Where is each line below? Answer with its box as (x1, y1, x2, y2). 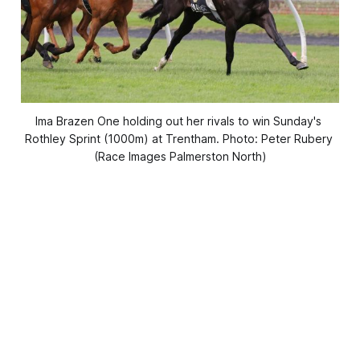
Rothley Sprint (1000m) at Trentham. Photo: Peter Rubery (24, 131, 333, 145)
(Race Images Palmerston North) (93, 149, 267, 163)
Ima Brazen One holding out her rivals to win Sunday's (35, 113, 321, 128)
